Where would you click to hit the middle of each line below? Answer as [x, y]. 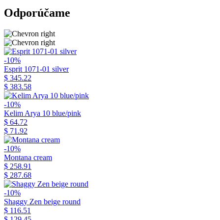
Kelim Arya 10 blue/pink [42, 113]
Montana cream [28, 157]
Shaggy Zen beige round [42, 201]
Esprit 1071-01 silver [36, 69]
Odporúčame [37, 13]
